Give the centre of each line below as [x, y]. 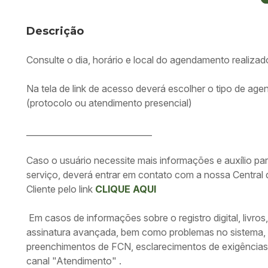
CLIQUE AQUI [126, 189]
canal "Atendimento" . [74, 261]
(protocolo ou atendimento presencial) [109, 103]
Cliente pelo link [61, 189]
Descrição [55, 31]
